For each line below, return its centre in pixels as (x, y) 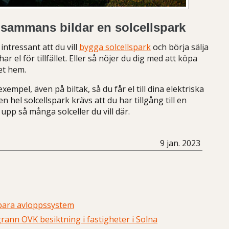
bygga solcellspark (115, 47)
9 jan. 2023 (180, 143)
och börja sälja (180, 47)
